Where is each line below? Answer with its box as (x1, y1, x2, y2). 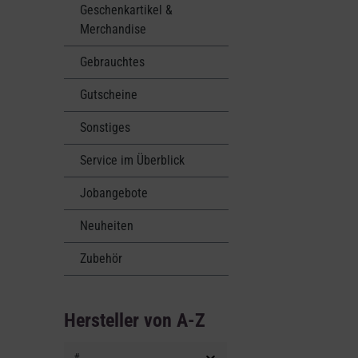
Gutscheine (80, 87, 137, 103)
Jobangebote (80, 185, 148, 201)
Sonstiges (80, 120, 130, 136)
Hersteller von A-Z (64, 309, 205, 332)
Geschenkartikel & (80, 2, 173, 18)
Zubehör (80, 251, 122, 267)
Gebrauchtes (80, 54, 145, 70)
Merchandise (80, 22, 146, 38)
